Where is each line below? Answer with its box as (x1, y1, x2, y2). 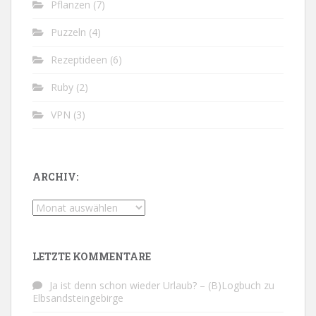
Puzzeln (51, 25, 86, 39)
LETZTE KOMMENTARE (32, 250, 151, 263)
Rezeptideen (51, 53, 107, 66)
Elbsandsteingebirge (32, 291, 123, 305)
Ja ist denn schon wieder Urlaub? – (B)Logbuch (49, 279, 261, 292)
